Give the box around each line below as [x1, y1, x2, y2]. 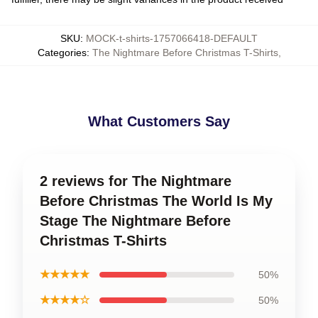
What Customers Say [88, 114, 230, 129]
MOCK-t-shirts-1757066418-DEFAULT [86, 33, 258, 44]
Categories [37, 47, 87, 58]
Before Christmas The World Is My [40, 193, 273, 209]
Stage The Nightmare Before [40, 213, 231, 229]
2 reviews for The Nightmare [40, 173, 231, 189]
